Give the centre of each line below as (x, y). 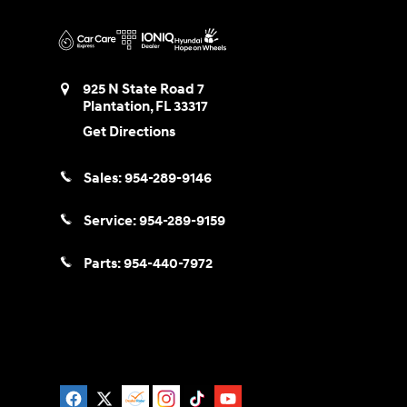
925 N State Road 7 (144, 89)
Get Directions (129, 132)
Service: (111, 222)
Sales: (104, 178)
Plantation (116, 106)
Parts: (104, 264)
